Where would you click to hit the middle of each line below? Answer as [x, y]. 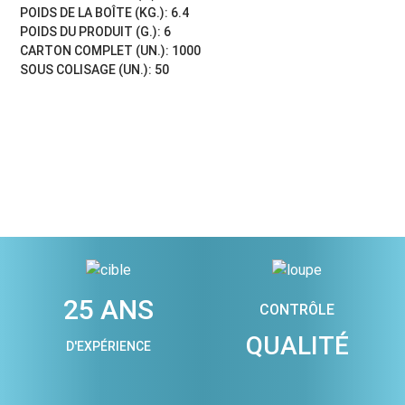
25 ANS [108, 309]
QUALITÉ [297, 345]
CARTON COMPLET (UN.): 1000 [111, 50]
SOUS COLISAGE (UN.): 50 [95, 69]
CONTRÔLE [297, 309]
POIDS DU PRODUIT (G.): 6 [96, 31]
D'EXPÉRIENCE [108, 346]
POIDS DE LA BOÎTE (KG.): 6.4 [105, 12]
